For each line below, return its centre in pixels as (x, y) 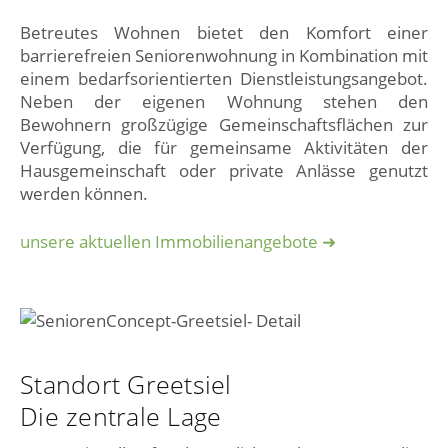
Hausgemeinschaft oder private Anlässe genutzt (224, 171)
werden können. (84, 194)
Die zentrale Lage (121, 415)
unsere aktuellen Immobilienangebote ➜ (178, 241)
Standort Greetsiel (126, 383)
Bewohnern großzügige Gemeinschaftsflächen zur (224, 125)
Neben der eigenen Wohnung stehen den (224, 102)
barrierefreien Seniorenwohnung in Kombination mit (224, 56)
